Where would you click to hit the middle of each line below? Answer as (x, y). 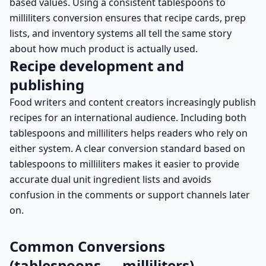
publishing (47, 85)
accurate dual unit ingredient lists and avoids (110, 179)
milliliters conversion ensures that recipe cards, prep (128, 18)
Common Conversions (87, 246)
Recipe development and (97, 66)
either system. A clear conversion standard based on (127, 148)
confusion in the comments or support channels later (130, 195)
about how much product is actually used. (104, 49)
